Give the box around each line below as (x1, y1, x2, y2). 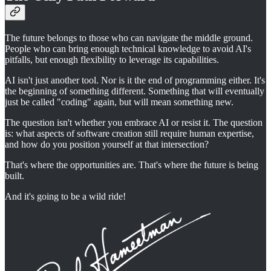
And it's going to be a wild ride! (5, 191, 126, 202)
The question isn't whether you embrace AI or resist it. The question (5, 117, 263, 128)
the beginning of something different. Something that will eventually (5, 86, 264, 97)
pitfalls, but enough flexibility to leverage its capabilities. (5, 54, 219, 65)
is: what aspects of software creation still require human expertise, (5, 128, 254, 139)
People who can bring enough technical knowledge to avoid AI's (5, 44, 251, 54)
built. (5, 171, 24, 181)
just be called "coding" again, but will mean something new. (5, 97, 233, 108)
